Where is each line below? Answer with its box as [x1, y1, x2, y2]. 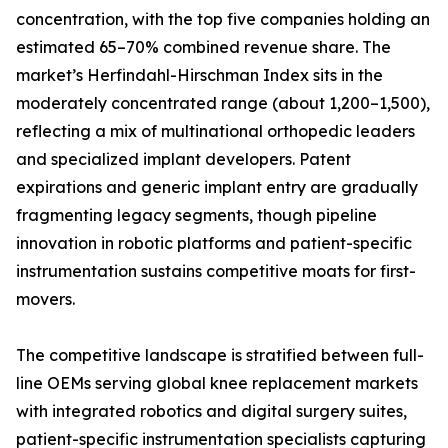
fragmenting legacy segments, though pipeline [16, 205, 377, 226]
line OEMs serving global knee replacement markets [16, 373, 418, 394]
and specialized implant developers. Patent [16, 149, 351, 170]
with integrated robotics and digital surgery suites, [16, 401, 407, 422]
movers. [16, 289, 75, 310]
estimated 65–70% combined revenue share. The [16, 37, 391, 58]
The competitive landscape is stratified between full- [16, 345, 424, 366]
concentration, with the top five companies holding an [16, 9, 430, 30]
